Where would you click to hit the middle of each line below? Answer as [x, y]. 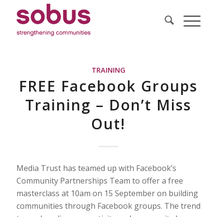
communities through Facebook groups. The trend [108, 206]
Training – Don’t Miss [108, 105]
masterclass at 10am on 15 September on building [107, 193]
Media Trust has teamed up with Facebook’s [96, 168]
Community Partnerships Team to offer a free [100, 180]
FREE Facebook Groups [108, 86]
